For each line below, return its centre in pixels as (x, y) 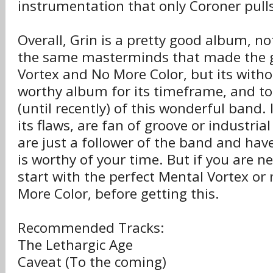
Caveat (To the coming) (92, 262)
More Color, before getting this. (119, 193)
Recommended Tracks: (91, 228)
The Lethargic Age (75, 245)
